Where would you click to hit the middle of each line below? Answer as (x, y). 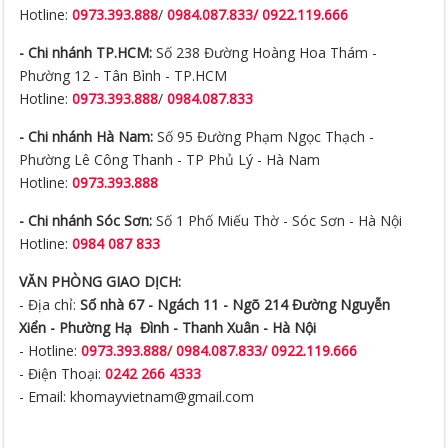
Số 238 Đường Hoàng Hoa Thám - (265, 52)
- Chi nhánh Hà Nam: (86, 136)
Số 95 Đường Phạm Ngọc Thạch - (264, 136)
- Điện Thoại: (62, 373)
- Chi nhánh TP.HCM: (86, 52)
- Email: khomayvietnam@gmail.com (137, 396)
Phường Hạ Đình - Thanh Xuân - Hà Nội (188, 327)
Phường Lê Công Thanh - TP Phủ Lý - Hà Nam (170, 159)
